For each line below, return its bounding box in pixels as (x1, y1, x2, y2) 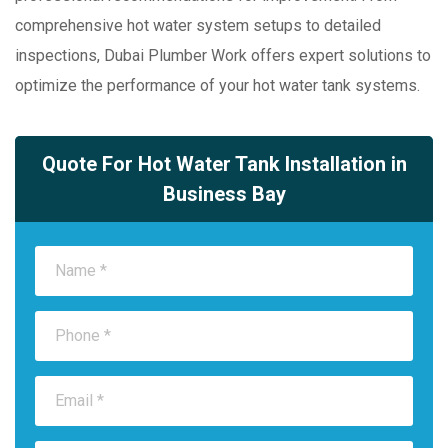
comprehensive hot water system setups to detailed (15, 15, 381, 35)
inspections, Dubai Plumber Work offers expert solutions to (15, 45, 431, 65)
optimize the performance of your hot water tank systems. (15, 75, 420, 95)
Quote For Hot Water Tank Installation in (41, 151, 407, 176)
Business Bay (162, 181, 286, 206)
